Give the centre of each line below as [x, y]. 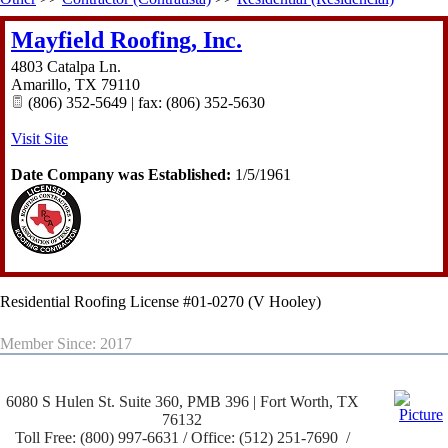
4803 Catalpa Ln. [66, 67]
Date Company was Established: [121, 175]
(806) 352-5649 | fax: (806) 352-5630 [144, 103]
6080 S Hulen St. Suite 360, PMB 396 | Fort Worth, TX [182, 402]
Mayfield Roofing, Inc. [126, 40]
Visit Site [39, 139]
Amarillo [39, 85]
